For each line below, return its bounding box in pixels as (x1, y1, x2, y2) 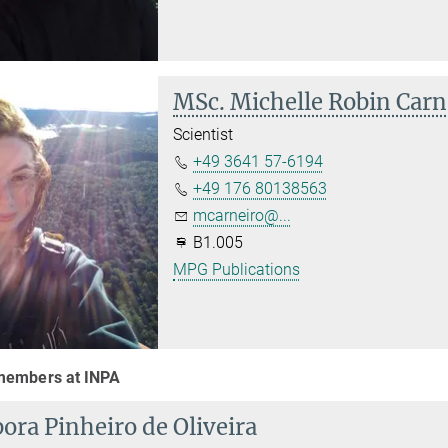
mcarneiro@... (193, 206, 292, 226)
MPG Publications (173, 260, 301, 280)
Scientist (173, 125, 234, 145)
